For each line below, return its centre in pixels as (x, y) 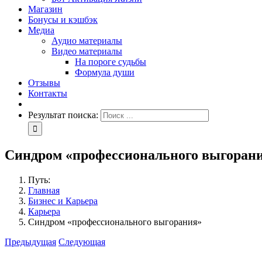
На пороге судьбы (111, 62)
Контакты (48, 93)
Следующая (82, 242)
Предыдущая (30, 242)
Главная (44, 190)
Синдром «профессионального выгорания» (115, 222)
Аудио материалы (87, 41)
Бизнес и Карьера (63, 201)
